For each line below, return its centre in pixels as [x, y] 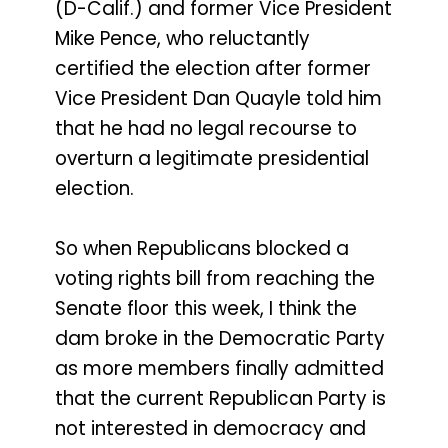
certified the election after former [213, 68]
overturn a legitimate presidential [212, 158]
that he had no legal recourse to [206, 128]
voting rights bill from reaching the [215, 279]
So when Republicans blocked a [202, 249]
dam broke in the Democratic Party [220, 339]
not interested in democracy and [210, 429]
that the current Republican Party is [220, 399]
